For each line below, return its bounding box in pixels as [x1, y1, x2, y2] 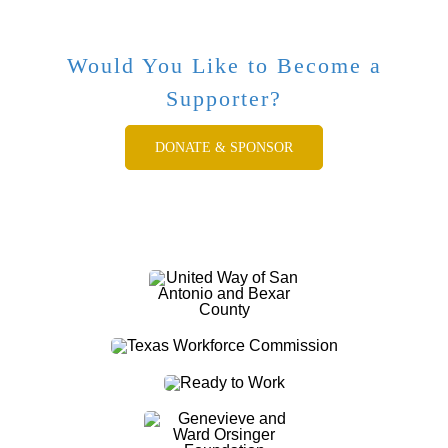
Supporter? [166, 85, 282, 111]
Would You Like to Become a [66, 52, 382, 78]
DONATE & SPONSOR [155, 139, 293, 155]
